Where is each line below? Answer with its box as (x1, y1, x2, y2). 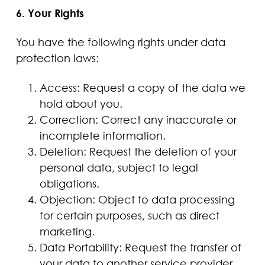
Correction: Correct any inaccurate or (39, 112, 237, 126)
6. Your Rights (15, 6, 84, 20)
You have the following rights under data (15, 35, 225, 49)
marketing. (39, 224, 95, 238)
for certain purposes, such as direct (39, 208, 219, 222)
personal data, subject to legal (39, 160, 198, 174)
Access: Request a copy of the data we (39, 80, 245, 94)
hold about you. (39, 96, 122, 110)
